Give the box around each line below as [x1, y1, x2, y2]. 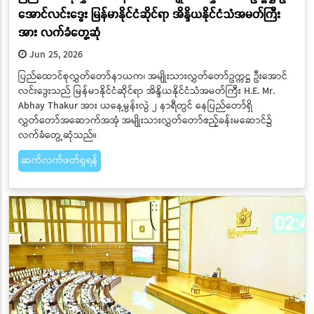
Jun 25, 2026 [26, 47, 83, 63]
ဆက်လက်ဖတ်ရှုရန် [20, 153, 98, 169]
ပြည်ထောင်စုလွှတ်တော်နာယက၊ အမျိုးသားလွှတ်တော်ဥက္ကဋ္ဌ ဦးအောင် [18, 69, 287, 85]
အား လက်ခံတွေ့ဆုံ [18, 23, 100, 40]
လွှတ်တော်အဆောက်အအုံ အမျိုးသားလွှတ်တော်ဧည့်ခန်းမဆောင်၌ [18, 113, 273, 129]
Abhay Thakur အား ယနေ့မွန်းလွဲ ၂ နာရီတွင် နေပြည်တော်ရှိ [18, 98, 252, 114]
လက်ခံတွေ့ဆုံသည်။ [18, 128, 97, 144]
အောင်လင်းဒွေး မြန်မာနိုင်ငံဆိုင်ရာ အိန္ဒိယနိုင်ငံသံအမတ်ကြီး [18, 5, 280, 22]
